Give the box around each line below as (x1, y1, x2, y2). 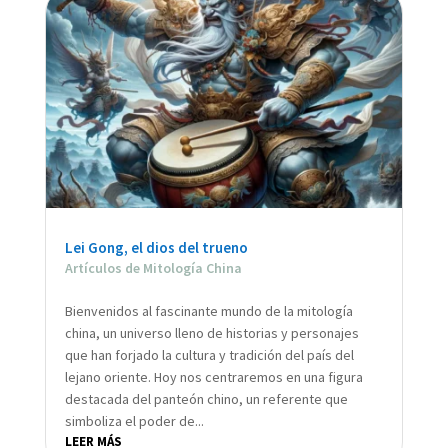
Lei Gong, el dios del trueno (64, 237, 248, 257)
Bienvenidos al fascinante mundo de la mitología (64, 301, 353, 320)
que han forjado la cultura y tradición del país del (64, 345, 354, 364)
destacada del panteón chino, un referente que (64, 389, 348, 408)
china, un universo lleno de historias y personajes (64, 323, 359, 342)
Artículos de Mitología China (64, 258, 242, 277)
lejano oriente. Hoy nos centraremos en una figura (64, 367, 363, 386)
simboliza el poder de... (64, 411, 204, 430)
